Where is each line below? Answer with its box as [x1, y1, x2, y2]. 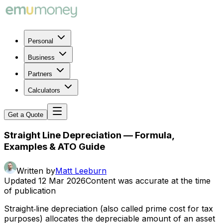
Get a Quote [8, 111, 43, 118]
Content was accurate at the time [86, 176, 211, 186]
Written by [16, 166, 55, 176]
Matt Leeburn [55, 166, 107, 176]
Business [28, 54, 55, 61]
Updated [4, 176, 36, 186]
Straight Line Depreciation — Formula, [4, 129, 174, 141]
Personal [28, 37, 53, 45]
